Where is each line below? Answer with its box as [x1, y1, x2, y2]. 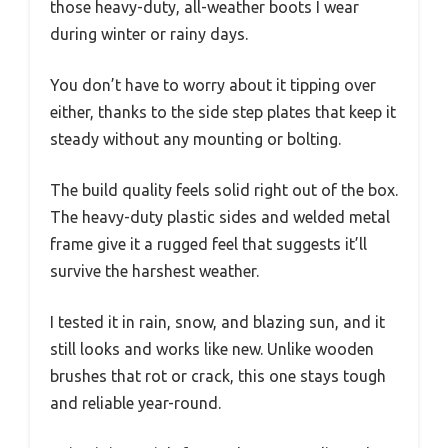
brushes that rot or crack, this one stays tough [50, 366, 386, 385]
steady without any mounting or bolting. [50, 129, 341, 148]
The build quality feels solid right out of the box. [50, 180, 398, 199]
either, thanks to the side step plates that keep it [50, 102, 396, 121]
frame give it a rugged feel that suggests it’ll [50, 234, 367, 253]
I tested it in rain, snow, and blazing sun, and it [50, 312, 385, 331]
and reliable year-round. [50, 393, 221, 412]
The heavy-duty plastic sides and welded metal [50, 207, 390, 226]
